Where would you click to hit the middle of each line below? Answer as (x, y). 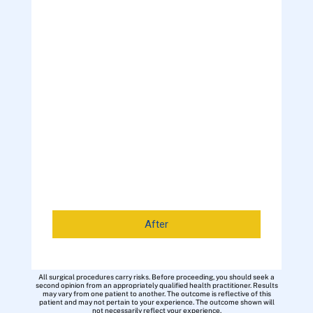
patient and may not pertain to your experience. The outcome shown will (156, 301)
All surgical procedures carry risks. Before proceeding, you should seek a (156, 276)
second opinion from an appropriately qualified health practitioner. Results (156, 285)
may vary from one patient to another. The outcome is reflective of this (156, 293)
